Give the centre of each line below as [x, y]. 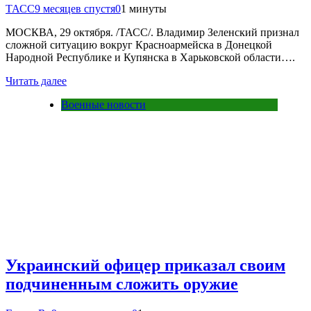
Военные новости [103, 105]
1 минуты [144, 9]
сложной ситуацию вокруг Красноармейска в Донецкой [139, 45]
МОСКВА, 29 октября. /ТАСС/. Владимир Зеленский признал [152, 33]
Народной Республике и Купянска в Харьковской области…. [150, 58]
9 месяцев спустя [75, 9]
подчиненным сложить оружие [122, 284]
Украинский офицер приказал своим [145, 265]
